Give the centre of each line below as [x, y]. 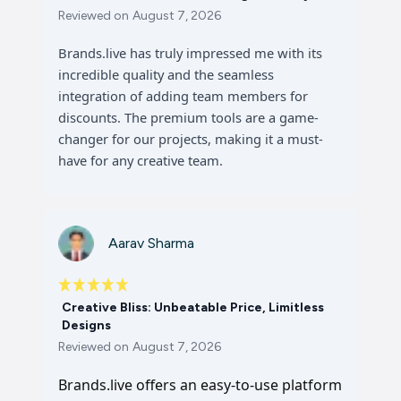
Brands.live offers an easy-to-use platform [200, 385]
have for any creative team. [141, 160]
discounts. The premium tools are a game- [188, 117]
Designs [86, 325]
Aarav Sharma [151, 243]
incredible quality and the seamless [166, 74]
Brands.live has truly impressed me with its [190, 53]
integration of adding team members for [183, 96]
